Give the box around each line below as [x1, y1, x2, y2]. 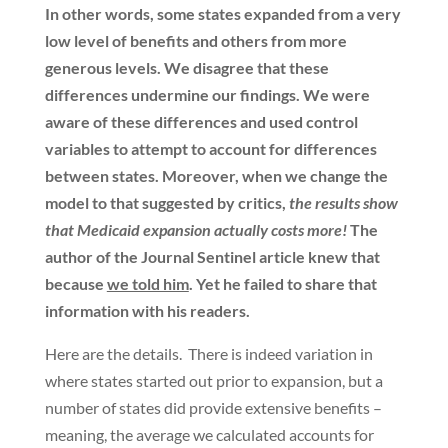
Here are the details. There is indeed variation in [44, 344, 373, 363]
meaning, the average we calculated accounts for [44, 425, 374, 444]
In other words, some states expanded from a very [44, 4, 401, 23]
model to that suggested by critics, [44, 193, 289, 212]
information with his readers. [44, 301, 250, 320]
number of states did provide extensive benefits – [44, 398, 382, 417]
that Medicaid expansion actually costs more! [44, 220, 350, 239]
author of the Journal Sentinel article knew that [44, 247, 380, 266]
